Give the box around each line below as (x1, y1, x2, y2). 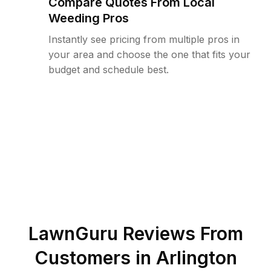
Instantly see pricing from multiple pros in (48, 33, 240, 45)
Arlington (155, 247, 237, 269)
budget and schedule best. (48, 64, 169, 76)
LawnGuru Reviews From (28, 223, 243, 244)
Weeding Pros (48, 11, 129, 25)
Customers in (34, 247, 156, 269)
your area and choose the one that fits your (48, 48, 250, 60)
